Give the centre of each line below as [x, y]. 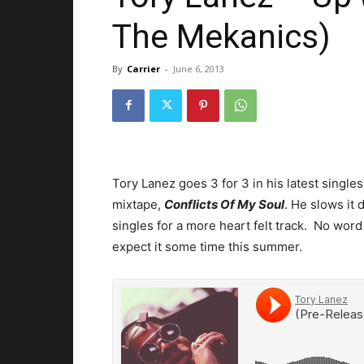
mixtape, [138, 204]
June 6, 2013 [199, 68]
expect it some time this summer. [207, 246]
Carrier [143, 68]
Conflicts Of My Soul [224, 204]
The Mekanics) [221, 36]
